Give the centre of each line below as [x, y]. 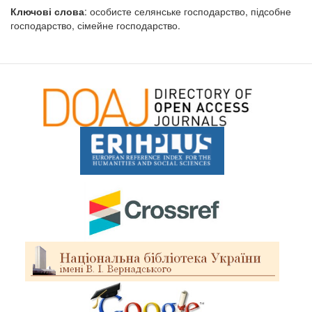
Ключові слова [47, 11]
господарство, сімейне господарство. [95, 25]
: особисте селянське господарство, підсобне [188, 11]
